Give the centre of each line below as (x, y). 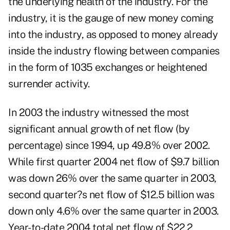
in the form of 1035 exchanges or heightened (108, 68)
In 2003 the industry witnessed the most (99, 113)
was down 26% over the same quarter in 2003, (112, 178)
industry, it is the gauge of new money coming (111, 18)
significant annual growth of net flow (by (99, 129)
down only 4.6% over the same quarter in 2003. (113, 211)
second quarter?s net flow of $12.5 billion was (111, 195)
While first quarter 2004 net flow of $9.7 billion (114, 162)
